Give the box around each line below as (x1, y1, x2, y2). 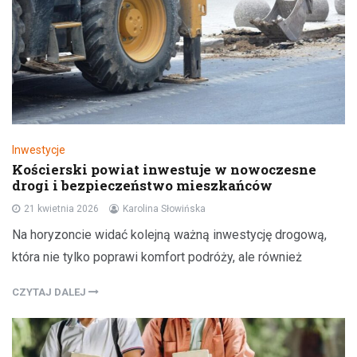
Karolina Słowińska (123, 202, 206, 214)
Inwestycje (12, 143, 65, 156)
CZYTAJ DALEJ (12, 285, 88, 298)
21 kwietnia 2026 (24, 202, 99, 214)
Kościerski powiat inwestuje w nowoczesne (12, 159, 316, 178)
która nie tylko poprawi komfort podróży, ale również (12, 249, 302, 265)
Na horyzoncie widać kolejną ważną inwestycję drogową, (12, 226, 327, 242)
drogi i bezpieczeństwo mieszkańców (12, 175, 273, 194)
